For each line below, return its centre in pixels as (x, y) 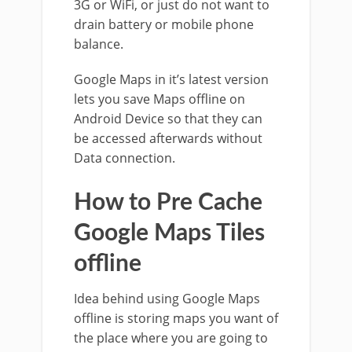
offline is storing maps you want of (176, 318)
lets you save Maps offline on (159, 99)
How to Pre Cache (168, 203)
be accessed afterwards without (168, 138)
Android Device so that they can (168, 119)
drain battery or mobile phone (164, 24)
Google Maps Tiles (169, 233)
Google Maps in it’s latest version (171, 79)
